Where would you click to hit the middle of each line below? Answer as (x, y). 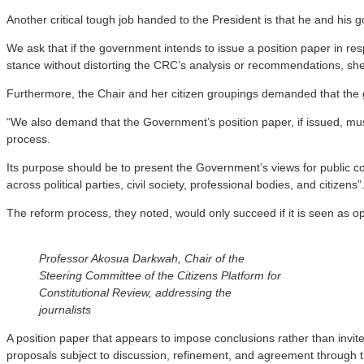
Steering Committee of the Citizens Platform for (160, 275)
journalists (65, 309)
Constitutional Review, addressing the (135, 292)
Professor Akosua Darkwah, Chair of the (142, 258)
